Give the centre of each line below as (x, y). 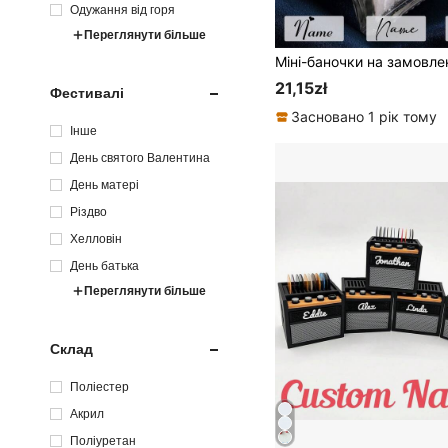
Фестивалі (87, 93)
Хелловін (96, 238)
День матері (104, 184)
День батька (104, 265)
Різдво (88, 211)
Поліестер (99, 386)
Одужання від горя (122, 9)
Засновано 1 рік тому (364, 117)
